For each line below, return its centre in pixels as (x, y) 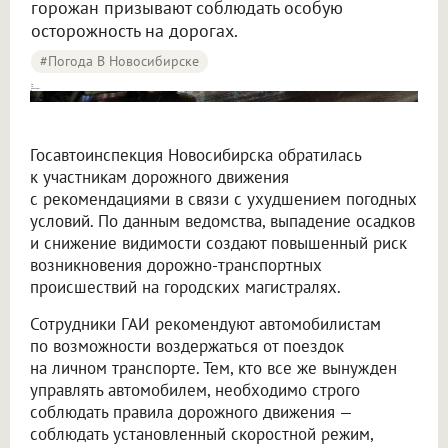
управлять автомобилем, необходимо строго (195, 390)
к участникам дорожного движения (159, 177)
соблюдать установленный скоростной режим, (201, 434)
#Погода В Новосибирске (119, 61)
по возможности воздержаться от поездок (187, 346)
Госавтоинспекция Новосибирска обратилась (195, 155)
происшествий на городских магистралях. (185, 287)
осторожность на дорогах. (134, 30)
